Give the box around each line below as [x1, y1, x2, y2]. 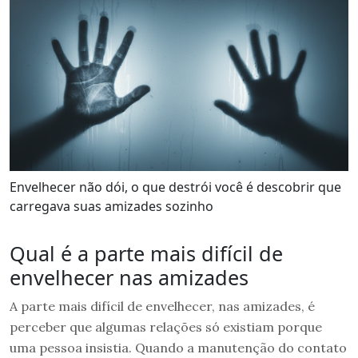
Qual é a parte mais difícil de [10, 240, 283, 268]
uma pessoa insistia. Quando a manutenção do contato [10, 340, 347, 356]
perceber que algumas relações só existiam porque [10, 319, 322, 336]
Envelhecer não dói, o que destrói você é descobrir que [10, 178, 341, 197]
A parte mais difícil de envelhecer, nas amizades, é [10, 298, 315, 315]
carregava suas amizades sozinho [10, 197, 213, 216]
